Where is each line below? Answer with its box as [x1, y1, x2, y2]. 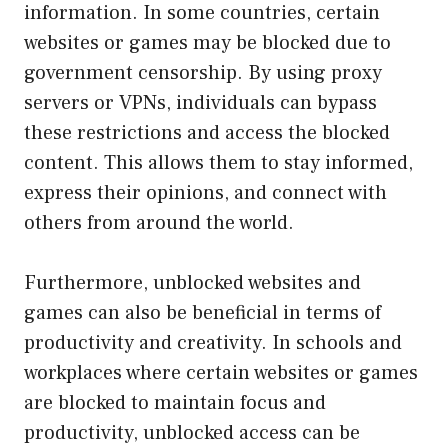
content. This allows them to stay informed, [24, 149, 413, 176]
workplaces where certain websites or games [24, 359, 418, 386]
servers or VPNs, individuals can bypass [24, 89, 377, 116]
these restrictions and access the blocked [24, 119, 390, 146]
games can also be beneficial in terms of [24, 299, 381, 326]
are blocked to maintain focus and [24, 389, 326, 416]
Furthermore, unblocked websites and [24, 269, 361, 296]
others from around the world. [24, 209, 294, 236]
